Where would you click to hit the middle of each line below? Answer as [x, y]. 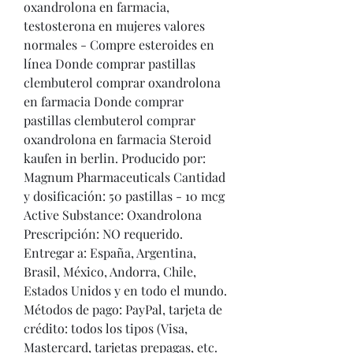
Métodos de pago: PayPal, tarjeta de [123, 309]
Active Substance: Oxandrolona [113, 215]
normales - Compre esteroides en [119, 45]
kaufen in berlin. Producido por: [115, 158]
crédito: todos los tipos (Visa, [106, 328]
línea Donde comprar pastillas [110, 63]
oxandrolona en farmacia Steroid [117, 139]
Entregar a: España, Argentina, [110, 253]
